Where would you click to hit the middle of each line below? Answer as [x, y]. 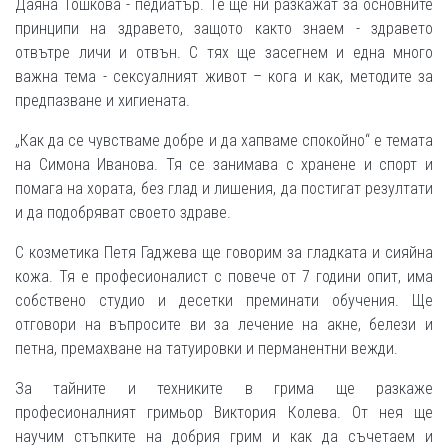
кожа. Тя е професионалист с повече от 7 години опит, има [224, 276]
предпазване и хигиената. [102, 100]
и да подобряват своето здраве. [125, 212]
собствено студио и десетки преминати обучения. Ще [224, 300]
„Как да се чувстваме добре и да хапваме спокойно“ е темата [224, 140]
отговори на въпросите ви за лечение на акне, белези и [224, 324]
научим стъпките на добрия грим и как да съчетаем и [224, 436]
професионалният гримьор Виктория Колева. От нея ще [224, 412]
